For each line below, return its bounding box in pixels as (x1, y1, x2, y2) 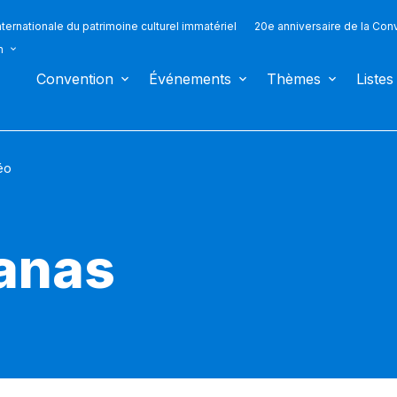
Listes (356, 70, 393, 88)
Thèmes (267, 70, 321, 88)
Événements (149, 70, 231, 88)
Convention (36, 70, 113, 88)
